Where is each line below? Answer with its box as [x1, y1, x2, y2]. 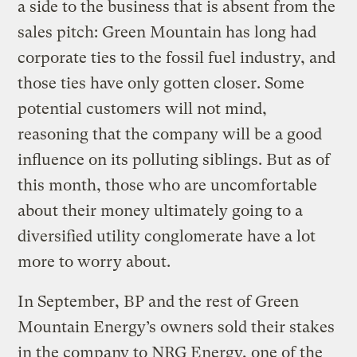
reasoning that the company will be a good [18, 124, 323, 143]
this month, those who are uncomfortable [18, 175, 318, 194]
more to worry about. [18, 252, 171, 271]
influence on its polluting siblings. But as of [18, 150, 331, 169]
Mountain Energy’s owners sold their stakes [18, 317, 335, 336]
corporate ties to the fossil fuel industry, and [18, 48, 336, 67]
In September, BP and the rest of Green [18, 292, 300, 311]
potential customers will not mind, [18, 99, 268, 118]
